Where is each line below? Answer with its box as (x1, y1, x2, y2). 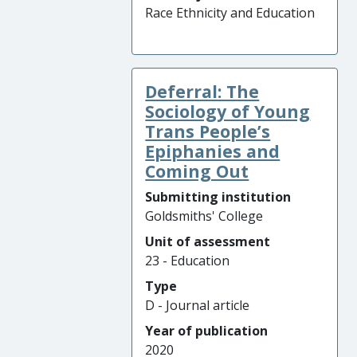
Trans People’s (145, 120, 271, 143)
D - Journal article (145, 296, 250, 314)
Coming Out (145, 159, 249, 182)
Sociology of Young (145, 100, 311, 123)
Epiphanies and (145, 139, 280, 163)
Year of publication (145, 322, 269, 339)
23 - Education (145, 252, 230, 269)
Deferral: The (145, 80, 260, 103)
